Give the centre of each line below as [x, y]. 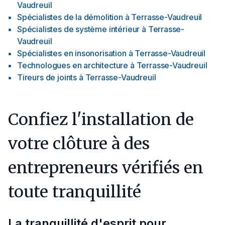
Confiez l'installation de [101, 120]
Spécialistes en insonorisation [72, 53]
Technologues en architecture [73, 65]
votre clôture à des [79, 144]
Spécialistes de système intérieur [79, 29]
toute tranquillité [77, 192]
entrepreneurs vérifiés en [106, 168]
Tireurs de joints [47, 77]
